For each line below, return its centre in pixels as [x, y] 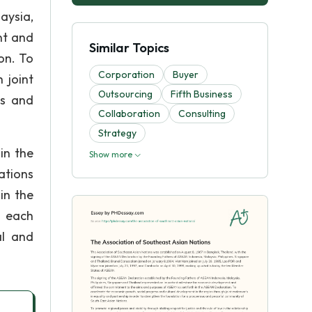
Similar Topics [129, 48]
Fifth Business [202, 94]
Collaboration [129, 114]
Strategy [117, 133]
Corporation [126, 75]
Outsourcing [125, 94]
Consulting [202, 114]
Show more [112, 154]
